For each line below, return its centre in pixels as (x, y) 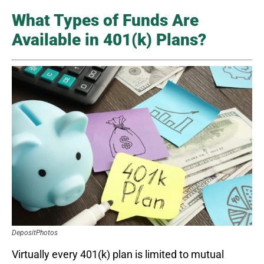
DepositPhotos (35, 233)
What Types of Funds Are (105, 20)
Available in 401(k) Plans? (109, 39)
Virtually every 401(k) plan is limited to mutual (118, 255)
